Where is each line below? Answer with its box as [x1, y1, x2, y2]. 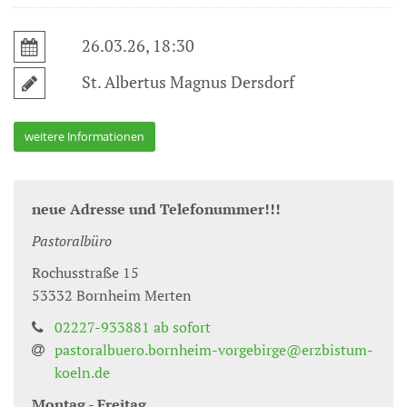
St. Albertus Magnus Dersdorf [81, 71, 294, 93]
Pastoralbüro [32, 231, 112, 251]
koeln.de [55, 362, 110, 382]
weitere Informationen [25, 129, 144, 144]
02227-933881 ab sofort [55, 317, 211, 337]
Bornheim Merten [76, 285, 192, 305]
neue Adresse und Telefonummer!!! [32, 199, 281, 219]
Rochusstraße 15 [32, 263, 139, 283]
